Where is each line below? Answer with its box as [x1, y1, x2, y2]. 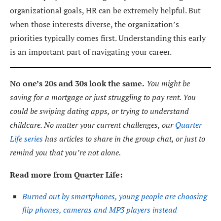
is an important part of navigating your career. [10, 46, 172, 57]
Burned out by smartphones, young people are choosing [22, 190, 207, 202]
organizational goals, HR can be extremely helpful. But [10, 4, 201, 16]
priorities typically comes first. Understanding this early [10, 32, 206, 43]
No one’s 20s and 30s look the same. [10, 77, 145, 89]
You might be [145, 77, 190, 89]
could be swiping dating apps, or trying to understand [10, 105, 189, 116]
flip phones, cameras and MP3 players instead [22, 204, 177, 215]
